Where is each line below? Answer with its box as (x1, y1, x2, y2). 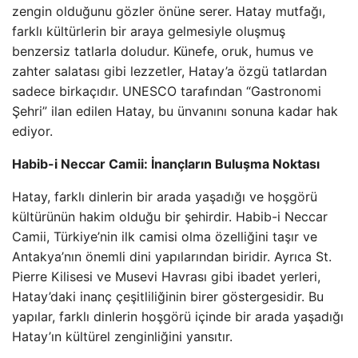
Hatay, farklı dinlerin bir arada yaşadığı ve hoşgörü (12, 189, 317, 205)
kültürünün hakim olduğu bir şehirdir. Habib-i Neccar (12, 209, 328, 225)
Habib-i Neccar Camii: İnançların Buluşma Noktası (12, 156, 320, 172)
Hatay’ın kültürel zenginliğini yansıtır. (12, 328, 233, 344)
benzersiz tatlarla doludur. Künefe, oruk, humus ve (12, 43, 313, 59)
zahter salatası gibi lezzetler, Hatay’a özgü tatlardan (12, 63, 327, 79)
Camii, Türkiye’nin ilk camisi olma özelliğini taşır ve (12, 229, 317, 245)
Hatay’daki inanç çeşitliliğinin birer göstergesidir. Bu (12, 288, 324, 304)
